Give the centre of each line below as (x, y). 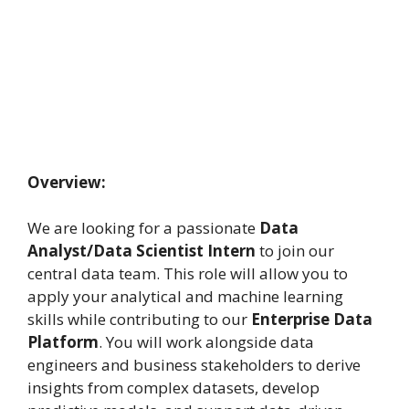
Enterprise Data (312, 320)
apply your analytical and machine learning (185, 297)
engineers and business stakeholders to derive (194, 365)
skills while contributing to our (139, 320)
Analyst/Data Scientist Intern (142, 251)
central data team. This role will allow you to (188, 274)
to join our (295, 251)
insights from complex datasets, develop (173, 388)
